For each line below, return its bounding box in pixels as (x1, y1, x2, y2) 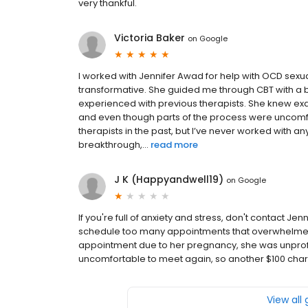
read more (151, 138, 198, 152)
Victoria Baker (114, 31, 185, 45)
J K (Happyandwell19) (114, 173, 223, 187)
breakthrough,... (78, 138, 148, 152)
